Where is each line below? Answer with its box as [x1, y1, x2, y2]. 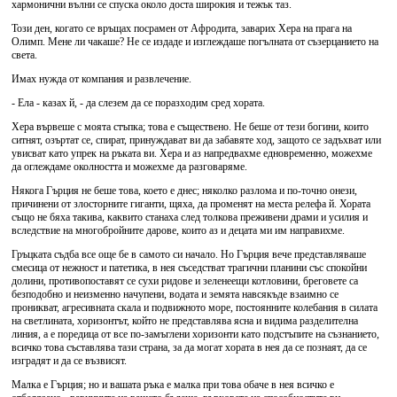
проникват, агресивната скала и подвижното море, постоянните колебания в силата [12, 301, 378, 314]
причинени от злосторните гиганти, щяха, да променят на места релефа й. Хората [12, 198, 370, 210]
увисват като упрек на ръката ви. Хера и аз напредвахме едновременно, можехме [12, 147, 372, 160]
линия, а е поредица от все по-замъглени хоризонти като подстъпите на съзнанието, [12, 328, 379, 340]
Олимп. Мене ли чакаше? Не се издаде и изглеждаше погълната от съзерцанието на [12, 35, 378, 48]
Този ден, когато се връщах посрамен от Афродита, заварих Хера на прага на [12, 22, 352, 35]
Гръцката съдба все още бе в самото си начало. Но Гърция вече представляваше [12, 248, 366, 261]
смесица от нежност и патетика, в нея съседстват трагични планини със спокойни [12, 261, 367, 274]
